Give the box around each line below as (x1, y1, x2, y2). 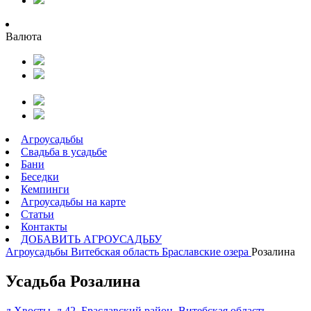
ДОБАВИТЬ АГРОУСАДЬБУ (21, 233, 162, 245)
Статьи (21, 208, 54, 220)
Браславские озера (162, 246, 249, 258)
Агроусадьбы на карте (21, 196, 126, 208)
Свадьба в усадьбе (21, 146, 107, 158)
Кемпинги (21, 183, 69, 195)
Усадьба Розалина (6, 271, 140, 290)
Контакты (21, 221, 67, 233)
